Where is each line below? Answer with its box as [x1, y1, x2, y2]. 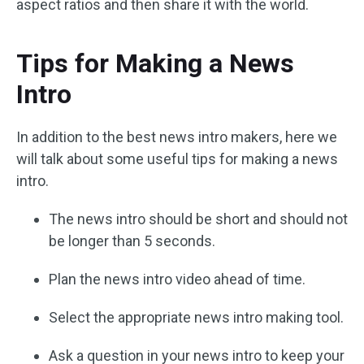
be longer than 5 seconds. [49, 232, 215, 250]
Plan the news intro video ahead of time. [49, 271, 305, 288]
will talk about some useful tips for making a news [16, 150, 338, 168]
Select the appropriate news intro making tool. [49, 309, 344, 327]
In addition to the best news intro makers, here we [16, 128, 337, 146]
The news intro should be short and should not [49, 210, 348, 228]
